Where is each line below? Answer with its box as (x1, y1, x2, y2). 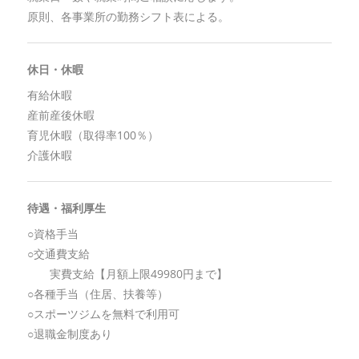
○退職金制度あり (26, 326, 112, 342)
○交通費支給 (26, 246, 90, 262)
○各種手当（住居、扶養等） (26, 286, 168, 302)
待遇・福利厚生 (26, 200, 106, 216)
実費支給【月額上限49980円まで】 (26, 266, 228, 282)
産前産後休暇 (26, 107, 95, 123)
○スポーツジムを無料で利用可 (26, 306, 179, 322)
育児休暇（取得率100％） (26, 127, 159, 143)
